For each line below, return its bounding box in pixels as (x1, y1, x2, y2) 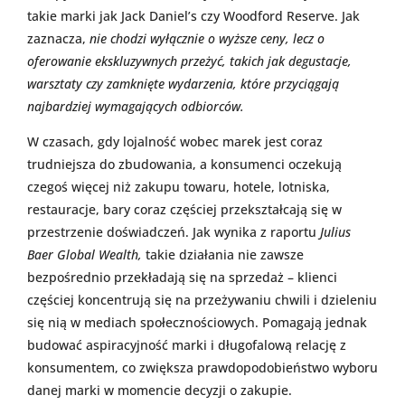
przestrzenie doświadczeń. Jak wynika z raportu (27, 223, 320, 241)
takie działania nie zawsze (146, 246, 304, 264)
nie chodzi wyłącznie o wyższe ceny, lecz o (89, 30, 325, 48)
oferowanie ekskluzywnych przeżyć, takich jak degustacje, (27, 52, 352, 71)
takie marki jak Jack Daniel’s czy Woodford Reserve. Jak (27, 7, 360, 25)
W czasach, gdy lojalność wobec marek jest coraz (27, 133, 323, 151)
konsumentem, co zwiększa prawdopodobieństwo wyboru (27, 359, 378, 377)
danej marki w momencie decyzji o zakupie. (27, 381, 292, 400)
